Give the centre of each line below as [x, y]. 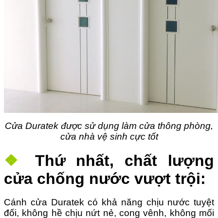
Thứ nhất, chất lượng [119, 160]
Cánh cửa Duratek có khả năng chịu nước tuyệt [109, 202]
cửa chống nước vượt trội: [105, 178]
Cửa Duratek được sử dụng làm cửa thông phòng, [109, 126]
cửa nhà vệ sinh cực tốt [109, 137]
